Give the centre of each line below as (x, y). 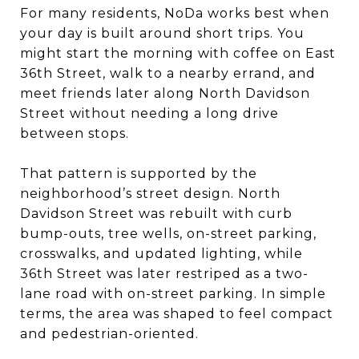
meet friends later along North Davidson (165, 93)
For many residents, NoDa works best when (175, 13)
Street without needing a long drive (149, 113)
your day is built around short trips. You (162, 33)
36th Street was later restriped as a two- (164, 273)
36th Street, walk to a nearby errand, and (168, 73)
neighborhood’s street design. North (150, 193)
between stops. (75, 133)
